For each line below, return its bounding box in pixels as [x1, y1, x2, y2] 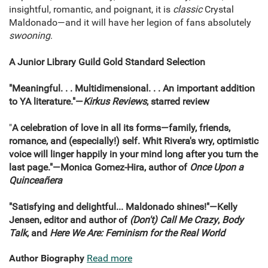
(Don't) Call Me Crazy [130, 214, 218, 226]
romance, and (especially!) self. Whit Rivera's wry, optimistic [9, 135, 258, 147]
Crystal [205, 4, 234, 16]
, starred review [147, 96, 209, 108]
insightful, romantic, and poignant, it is [9, 4, 173, 16]
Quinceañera [9, 175, 62, 187]
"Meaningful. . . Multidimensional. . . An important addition [9, 83, 255, 95]
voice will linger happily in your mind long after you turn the [9, 148, 258, 160]
